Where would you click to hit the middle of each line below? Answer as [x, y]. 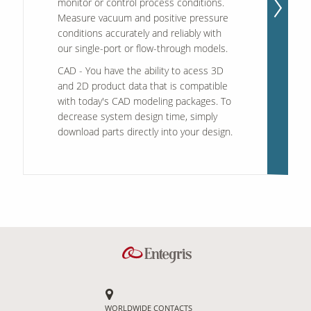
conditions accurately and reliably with [139, 33]
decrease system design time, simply [137, 117]
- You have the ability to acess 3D [150, 71]
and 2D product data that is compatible [142, 86]
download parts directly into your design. [145, 132]
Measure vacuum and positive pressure [143, 18]
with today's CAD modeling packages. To [144, 101]
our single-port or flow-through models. [142, 49]
